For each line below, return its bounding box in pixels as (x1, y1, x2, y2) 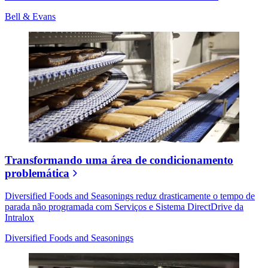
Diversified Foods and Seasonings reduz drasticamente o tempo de (5, 191, 255, 202)
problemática (5, 166, 69, 179)
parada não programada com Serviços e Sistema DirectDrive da (5, 202, 243, 212)
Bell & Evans (5, 11, 56, 22)
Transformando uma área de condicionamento (5, 153, 233, 166)
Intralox (5, 212, 34, 223)
